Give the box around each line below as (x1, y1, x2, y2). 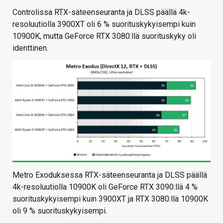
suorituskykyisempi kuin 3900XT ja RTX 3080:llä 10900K (12, 194, 208, 204)
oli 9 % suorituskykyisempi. (12, 206, 107, 216)
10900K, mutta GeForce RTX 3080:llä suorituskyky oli (12, 31, 196, 41)
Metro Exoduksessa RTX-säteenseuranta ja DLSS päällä (12, 170, 207, 180)
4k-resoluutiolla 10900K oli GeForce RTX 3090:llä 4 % (12, 182, 198, 192)
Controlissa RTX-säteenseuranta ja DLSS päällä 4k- (12, 7, 190, 17)
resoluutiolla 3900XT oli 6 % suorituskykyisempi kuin (12, 19, 196, 29)
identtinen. (12, 43, 48, 53)
